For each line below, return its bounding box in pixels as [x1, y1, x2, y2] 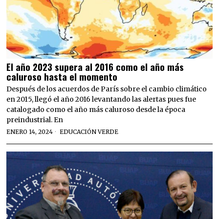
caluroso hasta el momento [6, 69, 120, 84]
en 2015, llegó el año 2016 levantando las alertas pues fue [6, 95, 197, 104]
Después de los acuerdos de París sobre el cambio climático [6, 85, 207, 94]
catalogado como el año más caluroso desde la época [6, 105, 186, 114]
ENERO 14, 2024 [6, 128, 53, 136]
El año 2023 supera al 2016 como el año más [6, 60, 184, 74]
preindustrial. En [6, 115, 64, 125]
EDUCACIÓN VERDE [60, 128, 119, 136]
